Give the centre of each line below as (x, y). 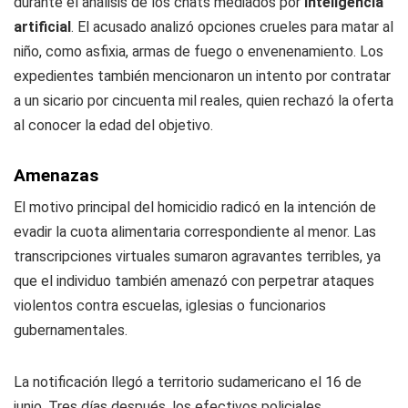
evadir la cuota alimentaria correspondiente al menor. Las (195, 232)
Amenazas (56, 175)
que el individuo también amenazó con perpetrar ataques (194, 281)
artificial (42, 27)
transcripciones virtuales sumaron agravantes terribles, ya (197, 256)
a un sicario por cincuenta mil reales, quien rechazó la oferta (204, 101)
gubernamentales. (71, 330)
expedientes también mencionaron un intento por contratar (202, 76)
